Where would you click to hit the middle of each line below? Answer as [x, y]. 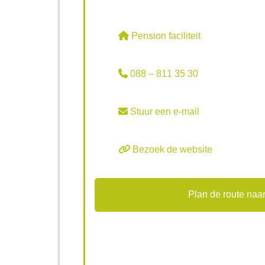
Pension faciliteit [164, 36]
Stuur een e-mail [163, 112]
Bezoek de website [171, 150]
